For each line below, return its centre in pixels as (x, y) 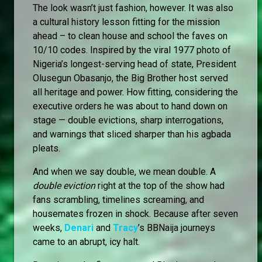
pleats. (46, 149)
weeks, (49, 228)
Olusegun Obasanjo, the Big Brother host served (130, 78)
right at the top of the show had (160, 186)
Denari (80, 228)
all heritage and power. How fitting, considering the (135, 92)
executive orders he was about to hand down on (130, 106)
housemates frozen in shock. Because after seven (135, 214)
